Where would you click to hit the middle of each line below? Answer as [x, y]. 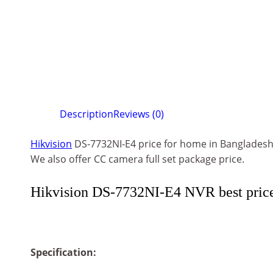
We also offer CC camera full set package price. [137, 159]
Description [87, 114]
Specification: [63, 252]
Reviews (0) [139, 114]
